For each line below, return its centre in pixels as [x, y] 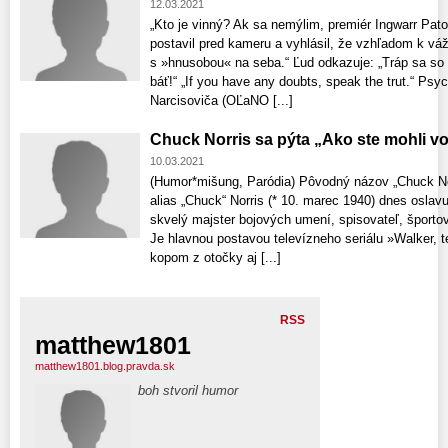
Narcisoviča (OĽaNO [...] [221, 101]
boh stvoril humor [188, 391]
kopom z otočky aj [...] [215, 258]
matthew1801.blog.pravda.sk [105, 366]
